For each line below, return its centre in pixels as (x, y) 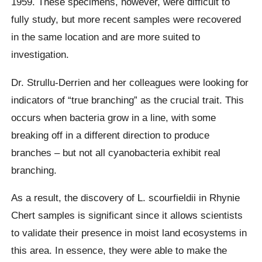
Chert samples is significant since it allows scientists (127, 215)
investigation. (40, 55)
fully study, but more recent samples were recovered (126, 20)
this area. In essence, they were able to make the (119, 250)
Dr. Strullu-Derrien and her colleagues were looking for (130, 82)
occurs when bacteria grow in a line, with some (114, 117)
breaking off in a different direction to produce (111, 135)
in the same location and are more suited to (106, 37)
